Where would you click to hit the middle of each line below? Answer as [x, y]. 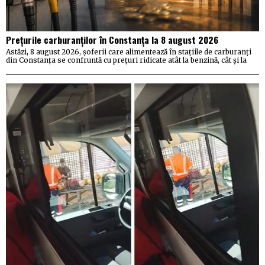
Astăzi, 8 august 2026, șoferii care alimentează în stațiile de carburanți [129, 51]
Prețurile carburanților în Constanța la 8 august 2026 [112, 39]
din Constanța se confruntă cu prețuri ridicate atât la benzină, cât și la [126, 60]
